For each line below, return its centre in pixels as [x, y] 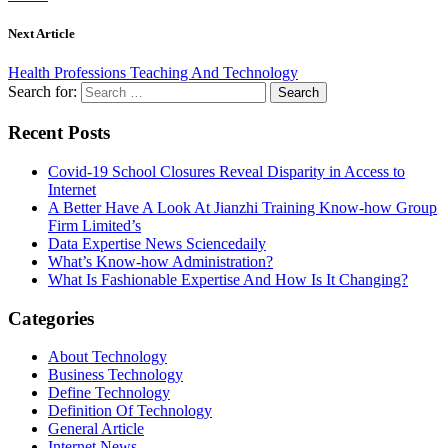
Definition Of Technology [130, 411]
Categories [51, 318]
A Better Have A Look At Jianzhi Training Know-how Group [242, 207]
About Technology [107, 357]
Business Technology [115, 375]
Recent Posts [59, 133]
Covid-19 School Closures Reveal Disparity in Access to [226, 171]
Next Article [41, 34]
